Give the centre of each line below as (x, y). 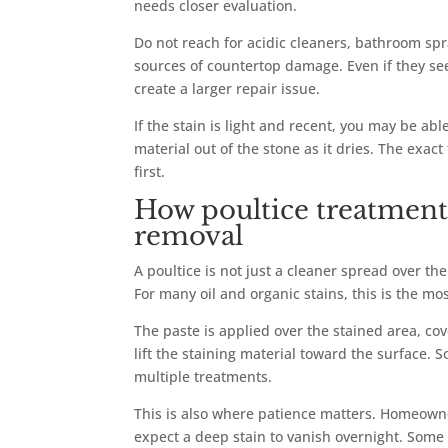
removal (189, 236)
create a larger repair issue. (227, 89)
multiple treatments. (203, 377)
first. (150, 172)
